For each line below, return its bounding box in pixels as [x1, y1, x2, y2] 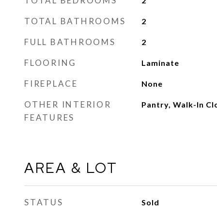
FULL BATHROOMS [24, 37, 116, 47]
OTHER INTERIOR [24, 99, 111, 109]
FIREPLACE [24, 78, 78, 89]
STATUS [24, 197, 63, 207]
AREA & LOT [24, 158, 118, 177]
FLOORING [24, 58, 77, 68]
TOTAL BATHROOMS [24, 16, 126, 26]
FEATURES [24, 112, 75, 123]
